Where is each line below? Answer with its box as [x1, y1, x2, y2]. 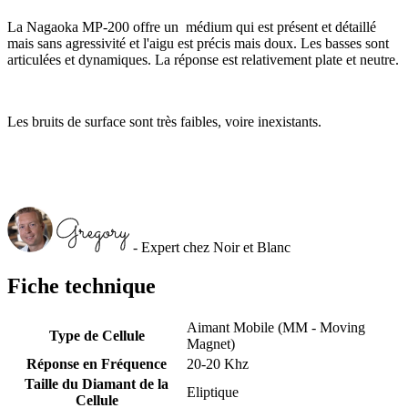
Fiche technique [7, 273, 156, 298]
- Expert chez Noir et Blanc [129, 240, 291, 256]
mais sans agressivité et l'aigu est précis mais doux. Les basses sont [7, 36, 389, 52]
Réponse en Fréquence [26, 355, 167, 372]
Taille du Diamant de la [25, 375, 168, 392]
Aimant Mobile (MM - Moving [187, 319, 365, 335]
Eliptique [187, 383, 239, 400]
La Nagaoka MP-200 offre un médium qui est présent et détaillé [7, 19, 376, 36]
